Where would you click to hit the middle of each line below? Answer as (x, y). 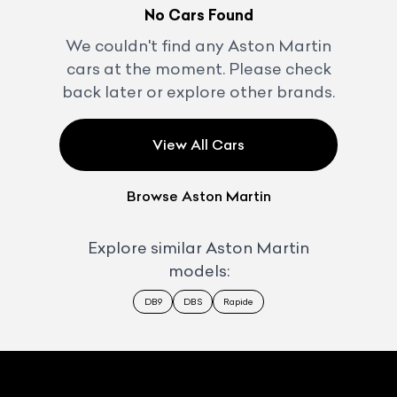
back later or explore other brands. (198, 92)
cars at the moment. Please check (198, 69)
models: (198, 270)
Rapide (238, 301)
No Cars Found (198, 14)
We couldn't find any (147, 46)
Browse (154, 196)
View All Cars (198, 145)
